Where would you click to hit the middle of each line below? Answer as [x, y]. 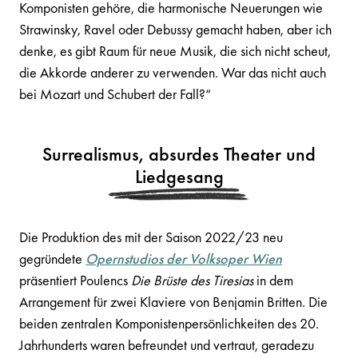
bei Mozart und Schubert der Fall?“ [115, 94]
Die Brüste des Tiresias [192, 280]
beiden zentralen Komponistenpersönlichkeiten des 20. [169, 323]
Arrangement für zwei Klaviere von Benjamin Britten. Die [173, 302]
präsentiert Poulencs [75, 280]
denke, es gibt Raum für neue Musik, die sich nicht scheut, [175, 51]
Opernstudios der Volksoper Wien [184, 259]
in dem [273, 280]
